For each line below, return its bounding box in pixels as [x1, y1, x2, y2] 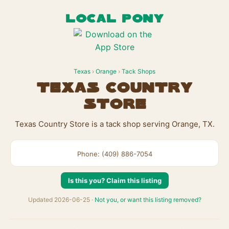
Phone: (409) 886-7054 [77, 150, 152, 158]
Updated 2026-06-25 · [28, 196, 95, 203]
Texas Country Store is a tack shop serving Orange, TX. [14, 119, 215, 129]
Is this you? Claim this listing [67, 176, 162, 185]
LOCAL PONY [65, 14, 164, 25]
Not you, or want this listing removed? [94, 196, 201, 203]
